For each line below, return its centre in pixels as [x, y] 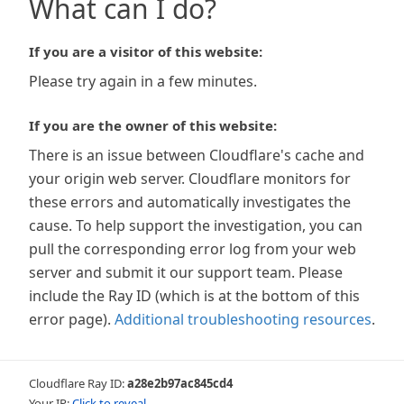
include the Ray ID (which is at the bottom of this [194, 296]
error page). [70, 319]
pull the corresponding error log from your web [193, 249]
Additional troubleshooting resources [243, 319]
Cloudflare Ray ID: [78, 383]
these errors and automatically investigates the [190, 202]
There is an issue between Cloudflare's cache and [197, 155]
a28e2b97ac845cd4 [180, 383]
